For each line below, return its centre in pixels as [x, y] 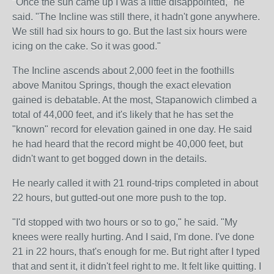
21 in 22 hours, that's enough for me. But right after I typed [136, 252]
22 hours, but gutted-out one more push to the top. [119, 198]
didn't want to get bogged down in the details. [109, 159]
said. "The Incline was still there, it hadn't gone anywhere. [136, 17]
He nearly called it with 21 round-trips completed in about [135, 183]
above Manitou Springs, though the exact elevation [122, 85]
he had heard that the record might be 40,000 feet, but [128, 144]
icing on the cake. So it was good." [87, 46]
